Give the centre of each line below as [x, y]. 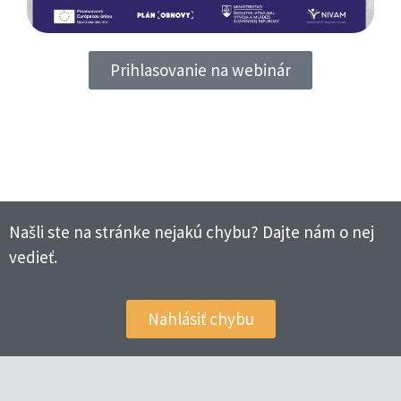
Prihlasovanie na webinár [200, 69]
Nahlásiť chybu [200, 319]
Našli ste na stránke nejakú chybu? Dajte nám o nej [192, 231]
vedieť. [33, 256]
